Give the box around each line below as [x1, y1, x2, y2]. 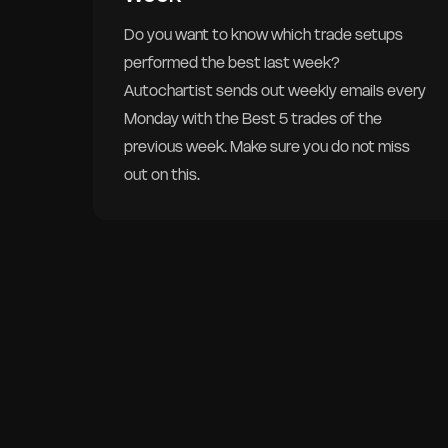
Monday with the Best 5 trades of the [124, 109, 383, 129]
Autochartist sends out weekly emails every [124, 81, 427, 101]
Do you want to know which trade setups [124, 25, 404, 45]
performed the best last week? [124, 53, 341, 73]
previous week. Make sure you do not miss [124, 137, 411, 157]
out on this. [124, 165, 201, 185]
